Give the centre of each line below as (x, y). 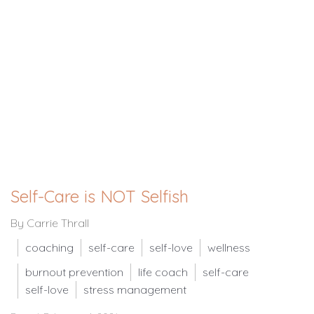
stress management (135, 289)
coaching (49, 247)
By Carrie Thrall (50, 223)
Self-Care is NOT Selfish (100, 196)
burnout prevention (74, 272)
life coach (163, 272)
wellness (229, 247)
